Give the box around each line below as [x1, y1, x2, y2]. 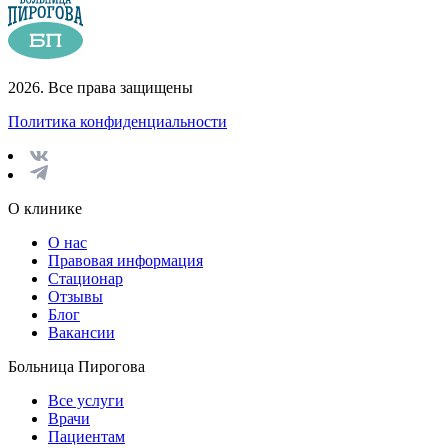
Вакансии [48, 323, 115, 341]
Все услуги [48, 391, 124, 409]
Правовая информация [48, 251, 203, 269]
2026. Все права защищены [8, 78, 193, 96]
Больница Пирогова [8, 357, 145, 375]
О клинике [8, 199, 82, 217]
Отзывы [48, 287, 103, 305]
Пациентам [48, 427, 125, 445]
